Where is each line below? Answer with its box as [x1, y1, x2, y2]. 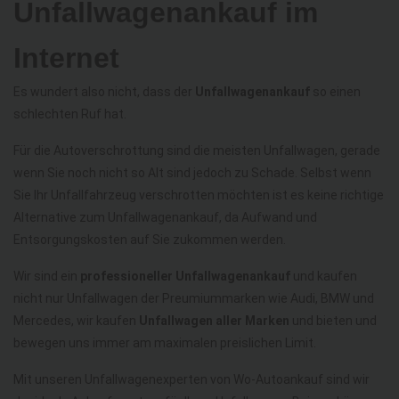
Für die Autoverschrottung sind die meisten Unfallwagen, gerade [13, 142, 380, 158]
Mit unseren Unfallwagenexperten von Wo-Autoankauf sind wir [13, 371, 370, 387]
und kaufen [290, 268, 357, 283]
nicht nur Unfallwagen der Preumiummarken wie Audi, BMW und [13, 290, 374, 305]
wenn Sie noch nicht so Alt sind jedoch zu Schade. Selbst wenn [13, 165, 371, 180]
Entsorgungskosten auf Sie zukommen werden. [13, 232, 286, 247]
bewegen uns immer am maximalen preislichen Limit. [13, 335, 316, 350]
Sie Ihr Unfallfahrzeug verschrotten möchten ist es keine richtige [13, 187, 384, 202]
